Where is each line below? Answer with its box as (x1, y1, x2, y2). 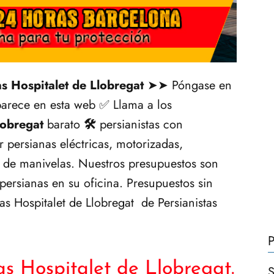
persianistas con (96, 115, 183, 133)
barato (43, 115, 84, 133)
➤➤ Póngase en (144, 76, 232, 94)
